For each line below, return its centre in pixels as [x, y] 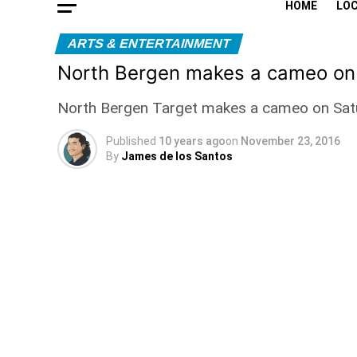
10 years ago [192, 141]
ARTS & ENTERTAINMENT [149, 43]
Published [131, 141]
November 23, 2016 [290, 141]
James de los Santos [177, 156]
